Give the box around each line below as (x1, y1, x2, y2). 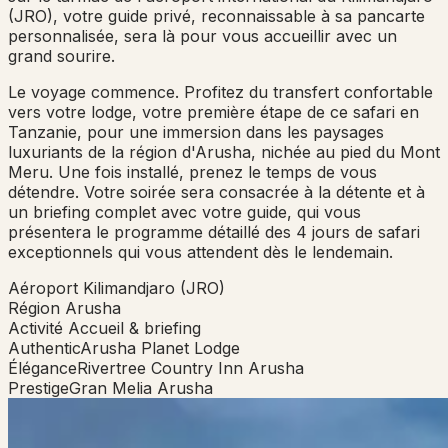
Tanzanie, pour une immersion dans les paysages (8, 122, 384, 143)
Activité (8, 318, 63, 339)
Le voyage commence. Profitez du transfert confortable (8, 82, 433, 103)
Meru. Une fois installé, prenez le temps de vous (8, 162, 377, 183)
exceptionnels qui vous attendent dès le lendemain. (8, 242, 393, 263)
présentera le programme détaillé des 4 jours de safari (8, 222, 420, 243)
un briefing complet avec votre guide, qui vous (8, 202, 361, 223)
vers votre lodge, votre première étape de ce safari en (8, 102, 419, 123)
